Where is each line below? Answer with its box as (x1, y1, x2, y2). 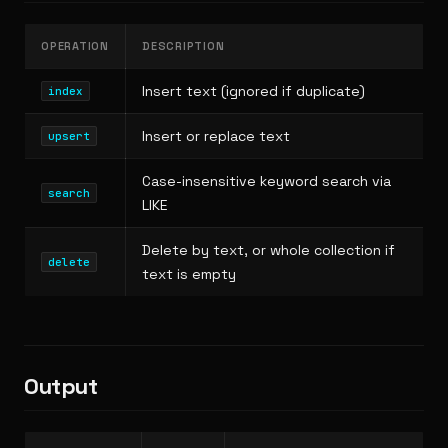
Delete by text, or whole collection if (142, 241, 395, 259)
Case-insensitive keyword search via (142, 172, 391, 190)
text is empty (142, 265, 236, 283)
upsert (48, 129, 90, 143)
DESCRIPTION (142, 39, 225, 53)
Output (24, 372, 98, 400)
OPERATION (41, 39, 109, 53)
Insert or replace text (142, 127, 290, 145)
